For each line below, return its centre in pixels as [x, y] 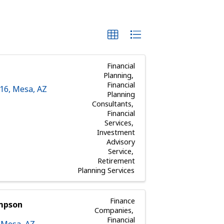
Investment [116, 132]
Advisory [120, 141]
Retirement [116, 160]
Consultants [111, 103]
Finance [122, 200]
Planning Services [106, 170]
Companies [113, 210]
